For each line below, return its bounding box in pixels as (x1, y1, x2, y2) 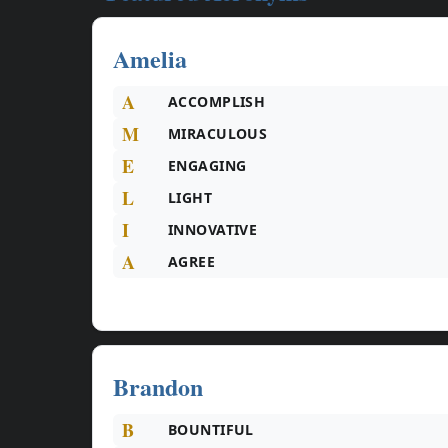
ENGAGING (168, 156, 247, 175)
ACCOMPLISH (168, 92, 266, 111)
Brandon (113, 368, 203, 404)
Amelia (113, 40, 187, 76)
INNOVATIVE (168, 220, 258, 239)
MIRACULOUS (168, 124, 268, 143)
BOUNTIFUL (168, 420, 254, 439)
